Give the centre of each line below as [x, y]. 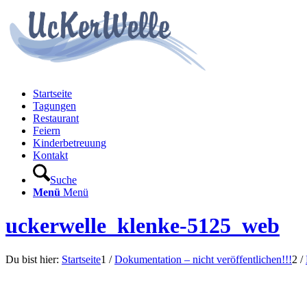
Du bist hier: [32, 259]
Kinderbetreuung [70, 143]
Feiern [47, 131]
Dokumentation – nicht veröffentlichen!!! [203, 259]
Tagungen [54, 106]
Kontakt [50, 155]
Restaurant [56, 118]
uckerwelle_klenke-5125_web [143, 226]
